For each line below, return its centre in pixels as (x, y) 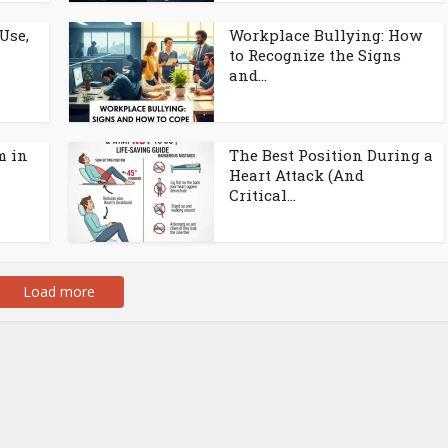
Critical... (262, 195)
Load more (59, 291)
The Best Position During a (331, 155)
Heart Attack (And (296, 175)
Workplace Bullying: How (325, 35)
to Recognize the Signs (315, 55)
